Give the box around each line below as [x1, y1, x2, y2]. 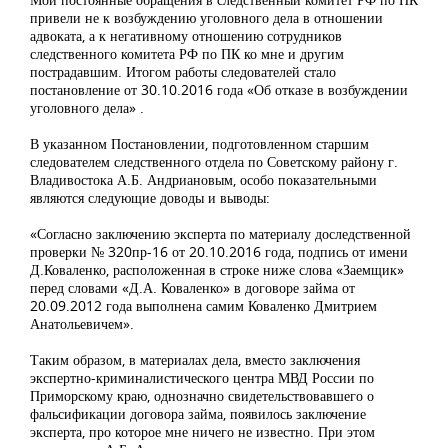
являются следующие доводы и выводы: [30, 188, 270, 208]
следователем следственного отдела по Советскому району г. [30, 152, 398, 172]
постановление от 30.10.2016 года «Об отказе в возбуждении [30, 80, 408, 100]
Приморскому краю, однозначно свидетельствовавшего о [30, 386, 374, 406]
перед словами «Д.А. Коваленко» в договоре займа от [30, 278, 355, 298]
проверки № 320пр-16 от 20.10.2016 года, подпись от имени [30, 242, 408, 262]
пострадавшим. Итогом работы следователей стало [30, 62, 336, 82]
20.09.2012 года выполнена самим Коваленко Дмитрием [30, 296, 377, 316]
